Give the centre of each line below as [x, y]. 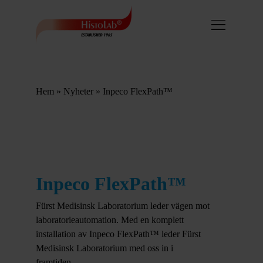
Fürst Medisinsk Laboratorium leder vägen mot [122, 205]
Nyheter [78, 91]
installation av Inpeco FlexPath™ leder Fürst [118, 234]
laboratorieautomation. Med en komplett [109, 220]
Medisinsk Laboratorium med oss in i [104, 248]
